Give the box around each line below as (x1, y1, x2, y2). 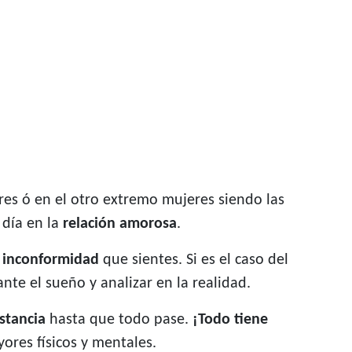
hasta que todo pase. (46, 312, 192, 328)
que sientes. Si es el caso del (99, 252, 288, 269)
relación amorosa (63, 216, 177, 233)
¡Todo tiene (192, 312, 268, 328)
